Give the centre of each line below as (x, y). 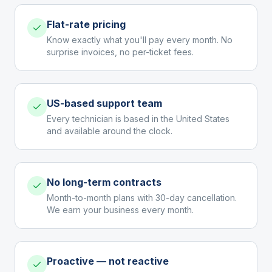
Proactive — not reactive (108, 261)
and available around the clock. (110, 131)
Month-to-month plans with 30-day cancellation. (142, 198)
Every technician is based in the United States (138, 119)
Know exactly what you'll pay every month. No (140, 40)
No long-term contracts (104, 182)
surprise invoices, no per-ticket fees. (120, 52)
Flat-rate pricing (86, 24)
